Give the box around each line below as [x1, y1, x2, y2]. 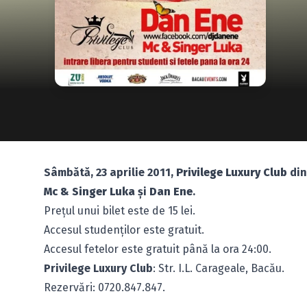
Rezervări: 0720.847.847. [44, 281, 165, 294]
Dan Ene [147, 185, 193, 198]
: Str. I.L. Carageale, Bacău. [153, 262, 284, 275]
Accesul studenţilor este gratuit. [44, 223, 204, 236]
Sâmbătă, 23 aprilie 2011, [44, 166, 173, 179]
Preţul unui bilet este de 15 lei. [44, 204, 195, 217]
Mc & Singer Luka [44, 185, 135, 198]
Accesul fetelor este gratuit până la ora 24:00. [44, 243, 271, 256]
